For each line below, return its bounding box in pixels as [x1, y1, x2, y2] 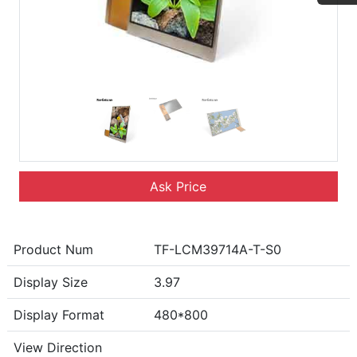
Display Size [13, 274, 88, 291]
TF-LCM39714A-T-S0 [153, 241, 281, 258]
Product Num [13, 241, 93, 258]
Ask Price [150, 178, 207, 195]
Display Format [13, 307, 104, 324]
